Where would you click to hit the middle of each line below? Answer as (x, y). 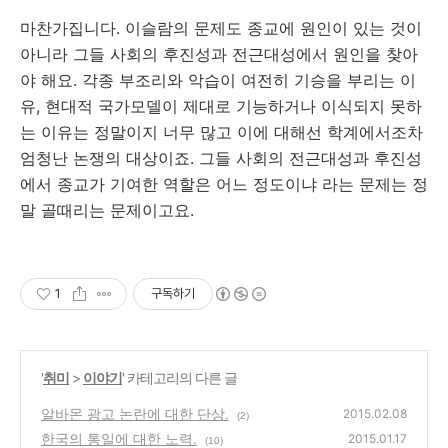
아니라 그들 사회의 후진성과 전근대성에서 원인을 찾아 (219, 54)
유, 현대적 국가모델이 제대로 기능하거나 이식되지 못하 (221, 106)
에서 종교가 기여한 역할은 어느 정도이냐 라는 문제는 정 (224, 184)
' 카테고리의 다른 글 (179, 377)
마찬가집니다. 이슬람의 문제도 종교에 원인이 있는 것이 (221, 28)
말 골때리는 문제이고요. (109, 210)
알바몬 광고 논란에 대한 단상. (135, 413)
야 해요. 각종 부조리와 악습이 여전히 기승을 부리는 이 (218, 80)
